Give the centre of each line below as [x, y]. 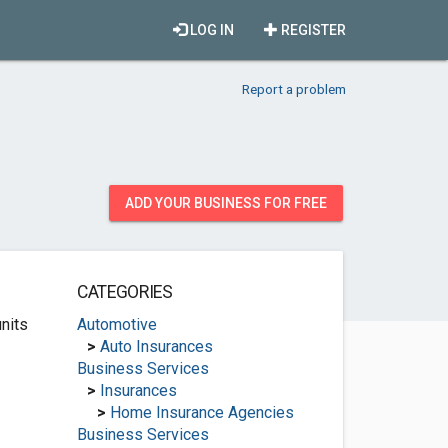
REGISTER [312, 30]
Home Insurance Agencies [201, 412]
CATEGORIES [124, 292]
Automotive [116, 324]
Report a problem [294, 89]
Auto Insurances [156, 346]
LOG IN [210, 30]
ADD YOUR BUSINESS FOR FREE [226, 203]
